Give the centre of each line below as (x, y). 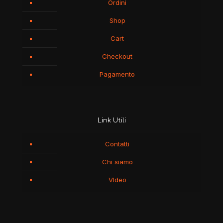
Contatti (117, 144)
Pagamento (117, 74)
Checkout (117, 56)
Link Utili (111, 121)
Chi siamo (117, 162)
